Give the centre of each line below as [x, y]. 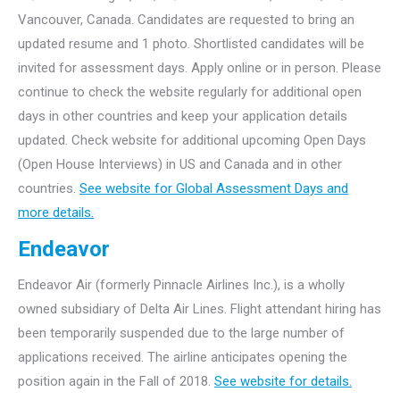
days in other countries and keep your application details [183, 116]
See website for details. [283, 381]
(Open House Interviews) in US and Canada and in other [180, 164]
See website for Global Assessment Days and [214, 188]
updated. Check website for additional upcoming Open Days [192, 140]
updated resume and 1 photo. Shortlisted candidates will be [191, 44]
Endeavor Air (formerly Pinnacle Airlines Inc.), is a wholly [181, 285]
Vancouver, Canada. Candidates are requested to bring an [186, 20]
